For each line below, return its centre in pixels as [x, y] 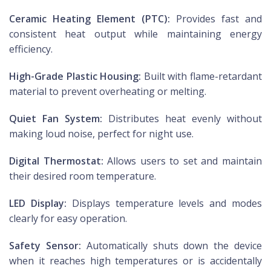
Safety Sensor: [45, 246]
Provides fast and [216, 19]
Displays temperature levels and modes [164, 204]
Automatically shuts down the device [171, 246]
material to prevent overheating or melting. [108, 92]
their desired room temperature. [83, 176]
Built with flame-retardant [202, 77]
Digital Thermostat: [56, 161]
